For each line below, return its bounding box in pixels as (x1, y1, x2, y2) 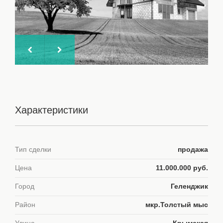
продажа (178, 146, 208, 153)
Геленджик (171, 183, 208, 190)
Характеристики (15, 105, 88, 115)
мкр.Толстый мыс (145, 201, 208, 209)
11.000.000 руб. (156, 164, 208, 172)
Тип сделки (15, 146, 51, 153)
